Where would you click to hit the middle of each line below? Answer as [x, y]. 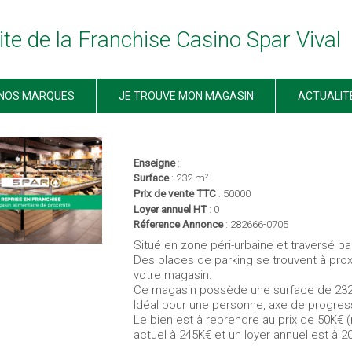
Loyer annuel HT [170, 209]
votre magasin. [173, 275]
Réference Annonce [179, 224]
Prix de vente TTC [175, 194]
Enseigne [155, 162]
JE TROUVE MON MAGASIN [186, 96]
